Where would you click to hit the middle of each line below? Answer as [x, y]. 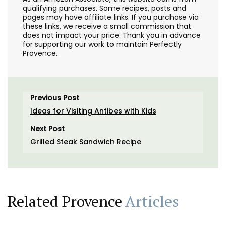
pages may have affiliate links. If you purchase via [111, 17]
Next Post [47, 129]
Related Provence [66, 202]
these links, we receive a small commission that [107, 26]
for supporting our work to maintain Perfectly [102, 45]
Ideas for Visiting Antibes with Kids [93, 111]
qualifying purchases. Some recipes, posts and [104, 8]
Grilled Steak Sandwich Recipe [86, 142]
